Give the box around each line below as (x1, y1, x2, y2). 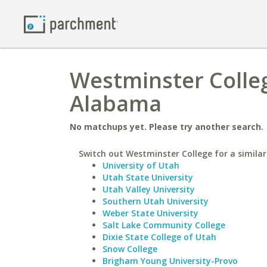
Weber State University (103, 207, 198, 219)
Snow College (103, 243, 157, 254)
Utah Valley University (103, 184, 195, 195)
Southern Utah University (103, 195, 209, 207)
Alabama (70, 89, 162, 118)
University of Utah (103, 160, 179, 171)
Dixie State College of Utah (103, 231, 216, 243)
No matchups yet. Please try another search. (70, 121, 263, 132)
